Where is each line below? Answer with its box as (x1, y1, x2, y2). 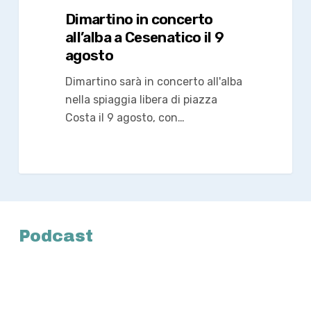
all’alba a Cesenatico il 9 (65, 28, 224, 46)
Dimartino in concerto (65, 10, 213, 28)
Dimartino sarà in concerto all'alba (65, 74, 242, 88)
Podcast (18, 227, 93, 246)
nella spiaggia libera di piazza (65, 92, 217, 106)
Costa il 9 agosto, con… (65, 110, 185, 124)
